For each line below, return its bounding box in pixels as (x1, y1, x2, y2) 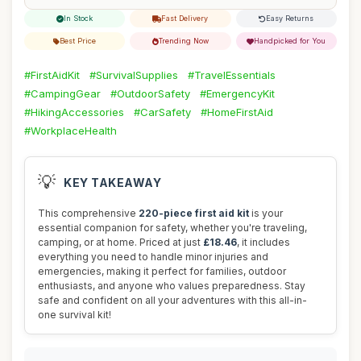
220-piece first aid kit (139, 207, 249, 219)
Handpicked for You (254, 36, 326, 45)
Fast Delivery (161, 14, 209, 23)
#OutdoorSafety (110, 87, 190, 100)
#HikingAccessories (24, 106, 124, 118)
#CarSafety (134, 106, 191, 118)
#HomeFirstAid (201, 106, 273, 118)
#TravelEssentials (188, 68, 276, 81)
